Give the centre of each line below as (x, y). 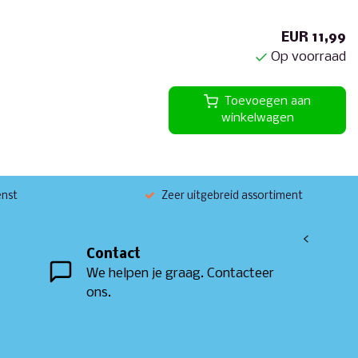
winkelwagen (257, 118)
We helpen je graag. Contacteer (180, 273)
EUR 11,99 (314, 38)
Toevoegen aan (268, 101)
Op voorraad (308, 57)
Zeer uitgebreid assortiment (232, 196)
